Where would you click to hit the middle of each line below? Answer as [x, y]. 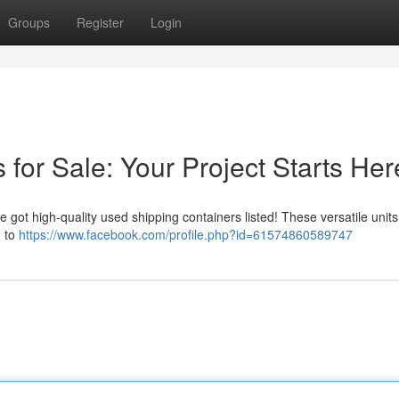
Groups [29, 22]
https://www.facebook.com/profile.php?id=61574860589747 [186, 234]
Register [100, 22]
